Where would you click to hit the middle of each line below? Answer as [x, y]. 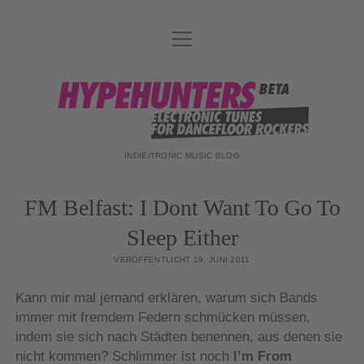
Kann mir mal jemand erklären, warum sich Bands [166, 297]
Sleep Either [182, 238]
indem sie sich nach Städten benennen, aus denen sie [178, 336]
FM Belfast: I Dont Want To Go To [182, 208]
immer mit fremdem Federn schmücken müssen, [162, 317]
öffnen [186, 49]
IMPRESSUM [182, 149]
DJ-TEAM [182, 80]
